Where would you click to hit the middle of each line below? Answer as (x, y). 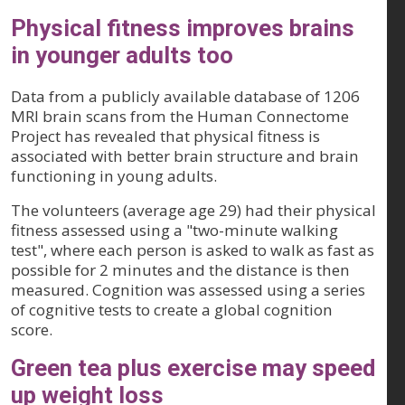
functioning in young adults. (114, 176)
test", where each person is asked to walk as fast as (193, 250)
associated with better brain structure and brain (185, 156)
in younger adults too (122, 55)
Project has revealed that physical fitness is (165, 136)
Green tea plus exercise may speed (193, 368)
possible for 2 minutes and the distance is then (180, 270)
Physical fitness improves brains (183, 28)
